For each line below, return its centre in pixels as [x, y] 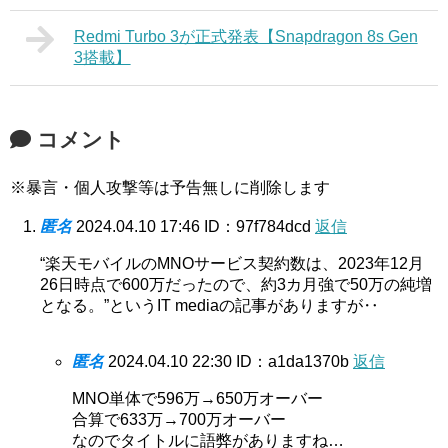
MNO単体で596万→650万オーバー [197, 399]
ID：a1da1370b [294, 362]
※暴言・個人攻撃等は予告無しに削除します [170, 188]
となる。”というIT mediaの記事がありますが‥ [209, 306]
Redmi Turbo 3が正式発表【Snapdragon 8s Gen [245, 37]
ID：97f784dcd [259, 227]
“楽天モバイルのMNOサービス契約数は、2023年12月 [232, 264]
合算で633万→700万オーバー [179, 420]
